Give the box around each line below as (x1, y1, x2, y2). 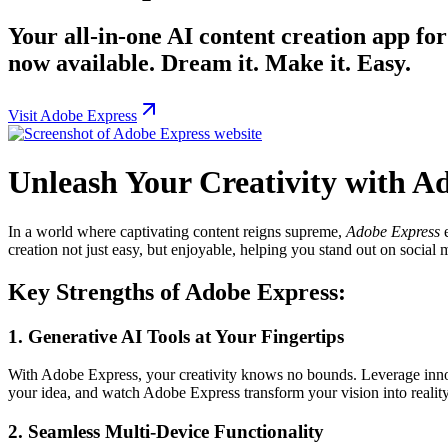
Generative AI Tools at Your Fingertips (28, 325, 344, 347)
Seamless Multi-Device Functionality (28, 421, 324, 443)
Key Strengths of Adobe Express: (8, 278, 346, 305)
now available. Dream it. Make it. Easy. (8, 50, 411, 77)
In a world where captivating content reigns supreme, (8, 222, 346, 240)
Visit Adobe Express (8, 106, 137, 124)
